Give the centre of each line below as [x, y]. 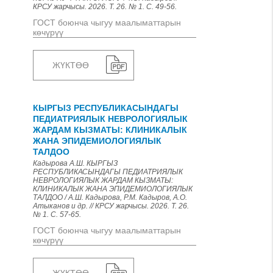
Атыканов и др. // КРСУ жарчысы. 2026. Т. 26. [111, 206]
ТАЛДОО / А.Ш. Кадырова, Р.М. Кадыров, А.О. [110, 197]
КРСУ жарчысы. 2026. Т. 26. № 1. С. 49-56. [105, 7]
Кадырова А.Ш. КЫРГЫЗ [75, 163]
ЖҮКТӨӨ [71, 65]
